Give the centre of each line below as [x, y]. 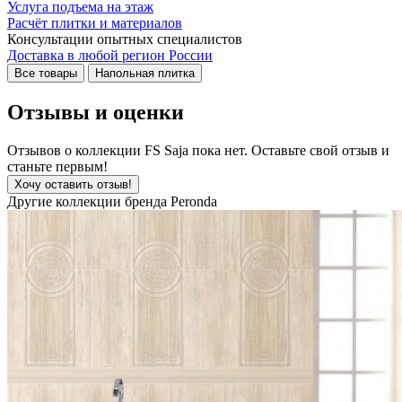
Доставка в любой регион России [110, 56]
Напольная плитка [145, 74]
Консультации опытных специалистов [125, 39]
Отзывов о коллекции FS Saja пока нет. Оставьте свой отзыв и [198, 151]
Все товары [46, 74]
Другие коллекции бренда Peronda [112, 202]
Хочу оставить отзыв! [73, 185]
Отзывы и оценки [96, 113]
